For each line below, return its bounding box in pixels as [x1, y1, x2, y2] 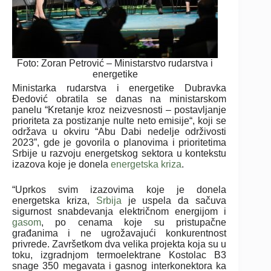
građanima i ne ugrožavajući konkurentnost [12, 227, 227, 238]
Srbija [96, 195, 122, 206]
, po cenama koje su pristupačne [41, 217, 227, 227]
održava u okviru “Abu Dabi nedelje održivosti [12, 126, 227, 137]
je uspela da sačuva [121, 195, 227, 206]
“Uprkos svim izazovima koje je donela [12, 184, 227, 195]
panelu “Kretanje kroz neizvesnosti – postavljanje [12, 104, 227, 115]
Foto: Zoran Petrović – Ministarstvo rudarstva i [17, 57, 213, 68]
